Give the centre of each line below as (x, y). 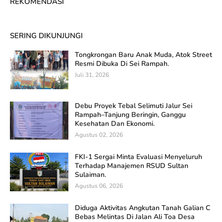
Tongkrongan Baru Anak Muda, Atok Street (143, 55)
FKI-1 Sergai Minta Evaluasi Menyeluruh (139, 157)
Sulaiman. (90, 174)
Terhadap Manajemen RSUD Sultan (132, 166)
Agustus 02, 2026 (99, 135)
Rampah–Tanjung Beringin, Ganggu (130, 114)
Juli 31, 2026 (92, 75)
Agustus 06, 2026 (99, 186)
